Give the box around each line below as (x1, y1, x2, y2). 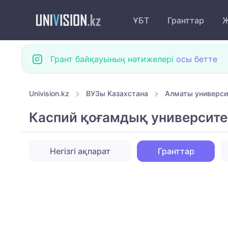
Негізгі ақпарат (49, 146, 110, 157)
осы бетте (176, 54, 217, 64)
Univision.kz (29, 89, 69, 98)
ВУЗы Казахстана (86, 89, 148, 98)
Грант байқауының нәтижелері (50, 54, 176, 64)
